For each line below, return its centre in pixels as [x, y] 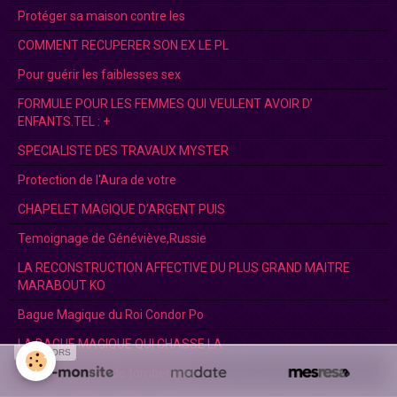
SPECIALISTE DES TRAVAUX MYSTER [123, 150]
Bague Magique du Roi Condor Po [111, 314]
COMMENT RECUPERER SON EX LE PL [123, 45]
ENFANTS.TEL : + [64, 121]
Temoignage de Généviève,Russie [112, 238]
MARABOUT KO [62, 285]
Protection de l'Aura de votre [97, 179]
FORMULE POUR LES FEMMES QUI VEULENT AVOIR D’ [165, 103]
